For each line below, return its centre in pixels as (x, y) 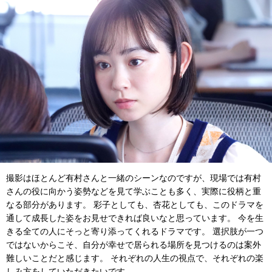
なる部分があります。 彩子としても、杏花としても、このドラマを (135, 204)
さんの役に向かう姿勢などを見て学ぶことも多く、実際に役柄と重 (134, 191)
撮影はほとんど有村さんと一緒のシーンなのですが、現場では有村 (134, 178)
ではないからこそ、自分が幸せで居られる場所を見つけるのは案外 (134, 244)
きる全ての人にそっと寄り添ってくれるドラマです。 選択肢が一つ (135, 231)
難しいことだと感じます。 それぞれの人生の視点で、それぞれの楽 (135, 258)
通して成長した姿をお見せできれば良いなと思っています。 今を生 (135, 218)
